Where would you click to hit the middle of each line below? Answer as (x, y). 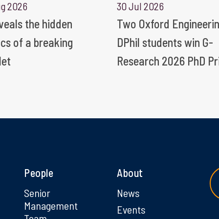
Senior (37, 192)
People (39, 172)
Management (51, 205)
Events (131, 209)
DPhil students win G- (165, 42)
